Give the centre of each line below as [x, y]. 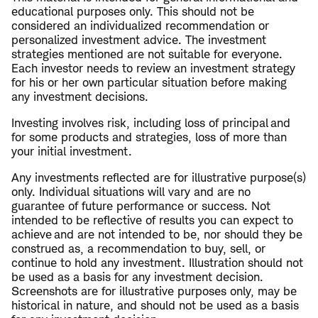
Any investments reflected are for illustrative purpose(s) [159, 178]
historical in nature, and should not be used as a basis [155, 306]
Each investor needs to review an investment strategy [153, 68]
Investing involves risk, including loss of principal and [151, 123]
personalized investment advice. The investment [139, 40]
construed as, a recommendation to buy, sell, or [138, 249]
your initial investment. [72, 152]
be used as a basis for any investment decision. [137, 277]
